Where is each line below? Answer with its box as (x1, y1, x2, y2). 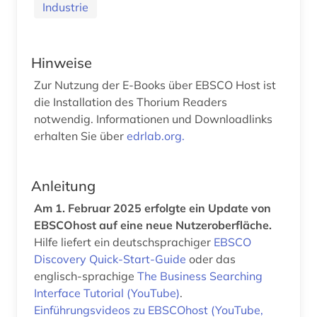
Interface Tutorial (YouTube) (34, 285, 180, 300)
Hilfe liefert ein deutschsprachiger (34, 234, 214, 249)
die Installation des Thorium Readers (34, 94, 227, 109)
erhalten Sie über (34, 128, 127, 143)
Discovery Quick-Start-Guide (34, 251, 189, 266)
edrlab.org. (127, 128, 185, 143)
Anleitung (31, 176, 96, 195)
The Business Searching (137, 268, 263, 283)
